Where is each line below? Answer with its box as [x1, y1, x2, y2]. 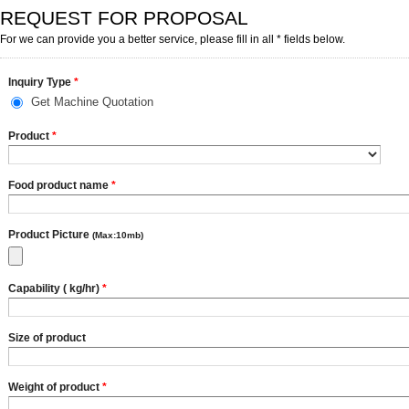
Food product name [8, 178, 111, 192]
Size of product [8, 330, 86, 344]
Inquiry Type [8, 76, 74, 89]
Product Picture [8, 227, 92, 241]
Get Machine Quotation [31, 94, 153, 109]
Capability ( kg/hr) [8, 281, 102, 295]
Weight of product [8, 380, 102, 393]
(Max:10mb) [92, 229, 143, 240]
